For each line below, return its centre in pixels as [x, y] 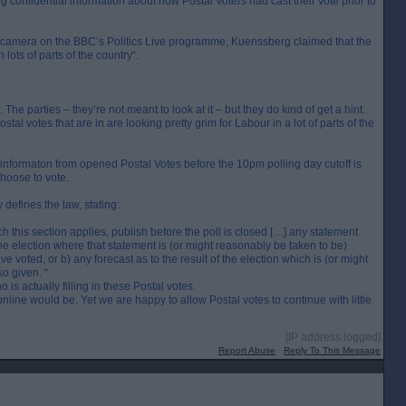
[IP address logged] [333, 337]
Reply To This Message [332, 350]
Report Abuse [247, 350]
